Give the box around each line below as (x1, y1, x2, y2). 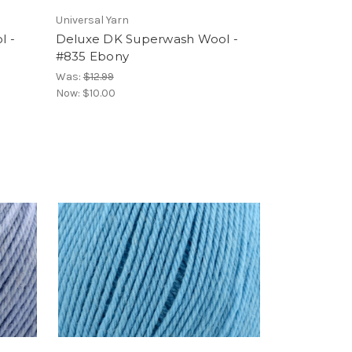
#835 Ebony (55, 49, 130, 64)
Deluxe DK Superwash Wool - (55, 31, 239, 46)
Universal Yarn (55, 13, 129, 27)
